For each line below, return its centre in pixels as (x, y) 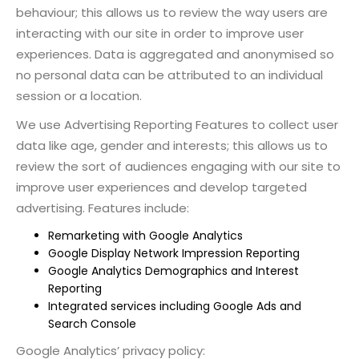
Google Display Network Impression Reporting (174, 253)
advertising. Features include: (103, 208)
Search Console (92, 323)
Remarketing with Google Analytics (145, 235)
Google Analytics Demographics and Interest (173, 270)
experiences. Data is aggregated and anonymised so (175, 54)
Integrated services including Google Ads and (175, 306)
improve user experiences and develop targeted (161, 187)
